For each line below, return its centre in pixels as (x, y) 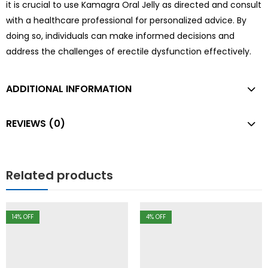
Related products (60, 175)
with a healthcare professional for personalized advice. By (126, 21)
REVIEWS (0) (36, 124)
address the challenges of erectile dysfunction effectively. (129, 52)
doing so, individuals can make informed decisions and (120, 36)
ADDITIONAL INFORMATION (69, 89)
